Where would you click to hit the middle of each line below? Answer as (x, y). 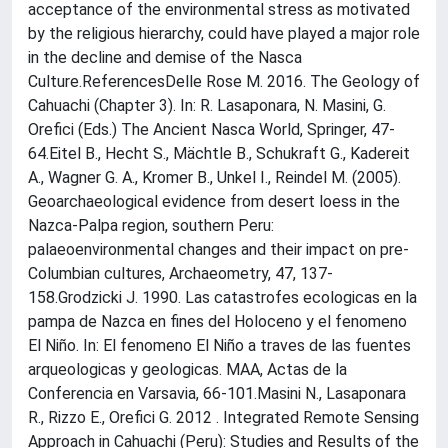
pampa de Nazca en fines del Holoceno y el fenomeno (217, 321)
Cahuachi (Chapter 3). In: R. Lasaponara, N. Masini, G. (207, 105)
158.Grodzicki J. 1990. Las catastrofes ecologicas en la (222, 297)
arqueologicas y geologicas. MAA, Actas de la (187, 369)
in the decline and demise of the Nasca (165, 57)
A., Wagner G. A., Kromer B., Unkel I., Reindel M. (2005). (214, 177)
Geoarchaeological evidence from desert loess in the (214, 201)
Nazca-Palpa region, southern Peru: (151, 225)
